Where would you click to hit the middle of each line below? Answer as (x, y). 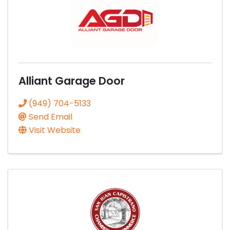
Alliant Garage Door (72, 81)
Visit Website (55, 130)
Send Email (51, 117)
